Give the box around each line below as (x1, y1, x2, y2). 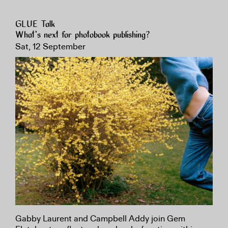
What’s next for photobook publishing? (15, 31, 150, 40)
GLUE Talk (15, 20, 55, 30)
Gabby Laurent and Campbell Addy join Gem (15, 213, 185, 224)
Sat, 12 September (15, 41, 85, 52)
